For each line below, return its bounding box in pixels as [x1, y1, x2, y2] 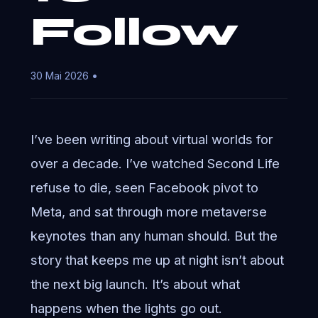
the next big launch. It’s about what [30, 276, 240, 292]
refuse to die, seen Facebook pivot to [30, 180, 258, 196]
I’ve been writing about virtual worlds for [30, 131, 273, 148]
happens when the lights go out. [30, 300, 222, 317]
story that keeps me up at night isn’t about [30, 252, 284, 268]
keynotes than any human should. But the [30, 228, 278, 244]
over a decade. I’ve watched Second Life [30, 155, 280, 172]
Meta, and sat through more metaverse [30, 204, 267, 220]
